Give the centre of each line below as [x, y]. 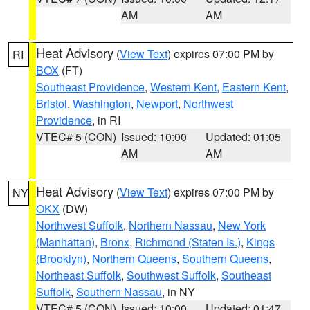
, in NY [179, 292]
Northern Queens [134, 258]
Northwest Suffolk [80, 225]
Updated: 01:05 [244, 137]
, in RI [106, 120]
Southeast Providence [90, 87]
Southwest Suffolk [171, 275]
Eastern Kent [254, 87]
